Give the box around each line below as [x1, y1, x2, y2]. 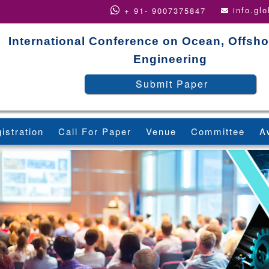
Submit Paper [135, 77, 208, 91]
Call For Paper [58, 125, 131, 138]
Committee [191, 125, 245, 138]
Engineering [133, 53, 207, 65]
